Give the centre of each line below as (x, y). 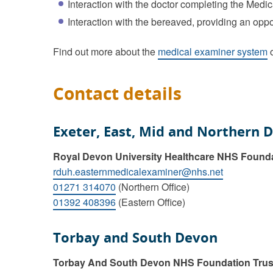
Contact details (117, 93)
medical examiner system (213, 51)
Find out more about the (105, 51)
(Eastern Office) (151, 202)
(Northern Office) (153, 187)
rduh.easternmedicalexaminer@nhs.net (138, 172)
